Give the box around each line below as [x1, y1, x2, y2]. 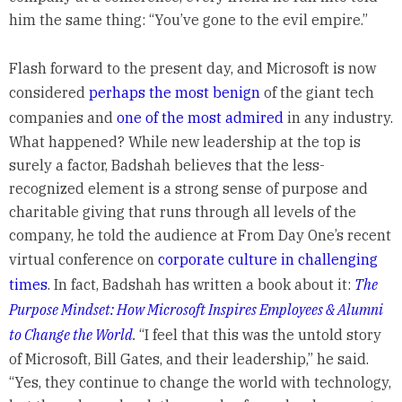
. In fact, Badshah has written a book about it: [47, 275, 354, 293]
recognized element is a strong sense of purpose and [8, 179, 368, 197]
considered [8, 83, 89, 101]
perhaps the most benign [88, 83, 260, 101]
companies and [8, 108, 117, 127]
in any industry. [283, 108, 393, 127]
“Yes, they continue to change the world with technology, [8, 372, 391, 391]
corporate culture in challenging [157, 249, 378, 268]
